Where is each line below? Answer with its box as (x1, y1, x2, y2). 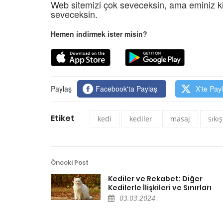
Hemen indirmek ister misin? (51, 28, 147, 39)
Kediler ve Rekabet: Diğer (108, 173, 203, 184)
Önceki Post (51, 158, 89, 167)
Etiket (51, 112, 75, 124)
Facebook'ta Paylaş (96, 83, 158, 94)
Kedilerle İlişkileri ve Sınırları (108, 182, 212, 193)
